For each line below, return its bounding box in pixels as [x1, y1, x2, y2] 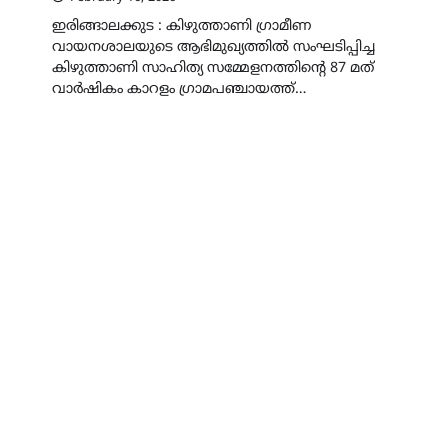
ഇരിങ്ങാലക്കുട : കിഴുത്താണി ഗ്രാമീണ [52, 17, 311, 35]
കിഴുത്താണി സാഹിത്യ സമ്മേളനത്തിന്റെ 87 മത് [52, 59, 374, 77]
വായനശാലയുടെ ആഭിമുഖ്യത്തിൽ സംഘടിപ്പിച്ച [52, 38, 375, 56]
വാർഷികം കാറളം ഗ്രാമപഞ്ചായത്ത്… [52, 80, 306, 98]
